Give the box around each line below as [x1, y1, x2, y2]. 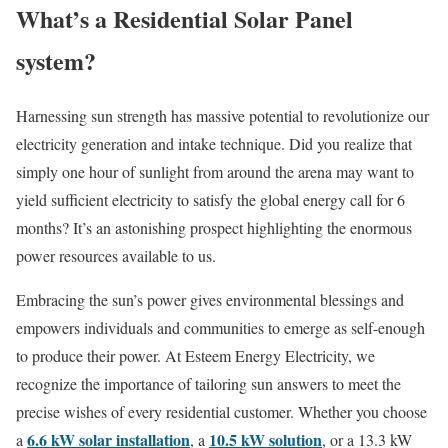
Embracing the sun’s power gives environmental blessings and [16, 288, 404, 310]
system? [16, 42, 96, 78]
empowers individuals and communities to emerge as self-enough [16, 316, 425, 338]
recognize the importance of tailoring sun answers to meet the [16, 372, 401, 394]
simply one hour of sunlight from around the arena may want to [16, 160, 414, 182]
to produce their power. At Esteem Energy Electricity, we [16, 344, 375, 366]
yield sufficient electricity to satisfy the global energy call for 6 [16, 188, 405, 210]
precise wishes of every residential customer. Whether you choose [16, 400, 427, 422]
